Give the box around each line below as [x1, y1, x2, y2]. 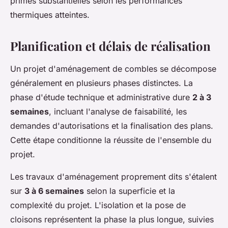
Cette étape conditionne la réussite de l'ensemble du [10, 134, 211, 145]
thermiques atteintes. [10, 9, 90, 20]
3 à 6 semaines [24, 185, 84, 196]
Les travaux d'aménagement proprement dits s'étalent [10, 171, 217, 182]
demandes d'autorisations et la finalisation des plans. [10, 120, 213, 131]
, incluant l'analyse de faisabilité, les [49, 106, 187, 117]
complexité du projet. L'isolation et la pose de [10, 199, 186, 210]
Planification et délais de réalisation [10, 37, 211, 54]
